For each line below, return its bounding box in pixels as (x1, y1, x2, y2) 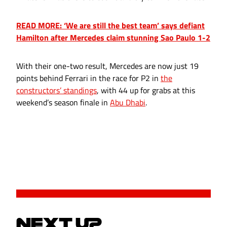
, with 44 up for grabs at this (97, 84, 195, 97)
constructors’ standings (16, 84, 97, 97)
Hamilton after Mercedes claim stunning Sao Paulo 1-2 (16, 31, 210, 44)
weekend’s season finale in (16, 96, 110, 109)
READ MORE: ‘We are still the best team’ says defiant (16, 19, 205, 32)
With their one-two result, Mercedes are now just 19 (16, 60, 199, 72)
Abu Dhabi (110, 96, 145, 109)
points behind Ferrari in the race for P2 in (16, 72, 161, 85)
